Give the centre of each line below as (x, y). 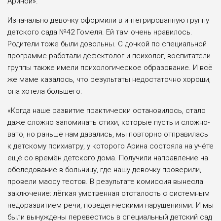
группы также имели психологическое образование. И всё (110, 68)
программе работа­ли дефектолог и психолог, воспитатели (109, 56)
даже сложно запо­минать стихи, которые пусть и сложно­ (109, 123)
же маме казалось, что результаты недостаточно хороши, (109, 80)
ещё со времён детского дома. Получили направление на (108, 158)
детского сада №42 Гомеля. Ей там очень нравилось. (100, 32)
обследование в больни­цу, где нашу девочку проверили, (104, 170)
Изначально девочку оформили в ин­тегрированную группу (108, 20)
